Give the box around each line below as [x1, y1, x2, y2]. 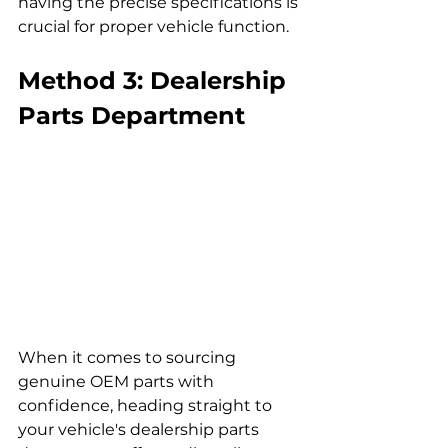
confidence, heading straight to [18, 396, 276, 416]
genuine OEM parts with [18, 372, 218, 392]
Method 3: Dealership [18, 65, 293, 95]
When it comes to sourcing [18, 348, 240, 368]
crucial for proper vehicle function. [18, 16, 289, 36]
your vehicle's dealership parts [18, 420, 263, 440]
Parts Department [18, 100, 245, 130]
